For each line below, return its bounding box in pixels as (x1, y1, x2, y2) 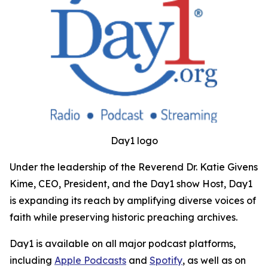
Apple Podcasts (54, 254, 126, 267)
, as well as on (182, 254, 246, 267)
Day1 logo (110, 135, 158, 147)
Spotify (150, 254, 182, 267)
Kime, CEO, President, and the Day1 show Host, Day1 (10, 178, 252, 190)
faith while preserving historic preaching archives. (10, 211, 237, 224)
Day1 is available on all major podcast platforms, (10, 237, 236, 250)
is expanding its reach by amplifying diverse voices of (10, 194, 256, 207)
